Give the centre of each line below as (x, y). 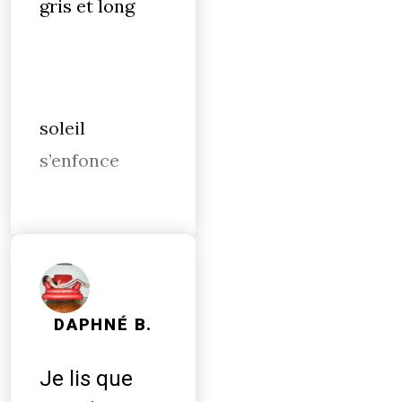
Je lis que (86, 379)
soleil (62, 128)
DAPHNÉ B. (104, 325)
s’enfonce (79, 160)
